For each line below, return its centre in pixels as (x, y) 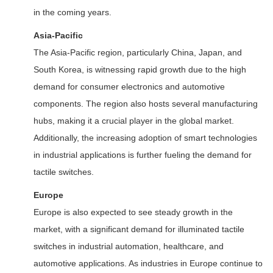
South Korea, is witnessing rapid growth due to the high (140, 69)
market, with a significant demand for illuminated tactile (139, 229)
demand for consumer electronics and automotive (129, 87)
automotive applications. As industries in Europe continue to (148, 263)
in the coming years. (73, 12)
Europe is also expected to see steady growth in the (133, 212)
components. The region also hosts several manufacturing (146, 104)
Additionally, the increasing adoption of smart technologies (145, 138)
